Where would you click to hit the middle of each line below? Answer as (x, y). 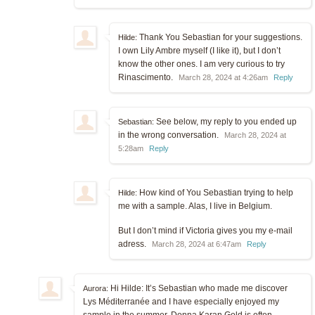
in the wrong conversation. (169, 135)
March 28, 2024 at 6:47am (197, 244)
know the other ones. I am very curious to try (201, 64)
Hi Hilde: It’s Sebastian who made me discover (198, 288)
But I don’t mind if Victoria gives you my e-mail (205, 230)
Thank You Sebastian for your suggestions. (220, 37)
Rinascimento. (147, 77)
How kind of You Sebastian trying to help (215, 192)
